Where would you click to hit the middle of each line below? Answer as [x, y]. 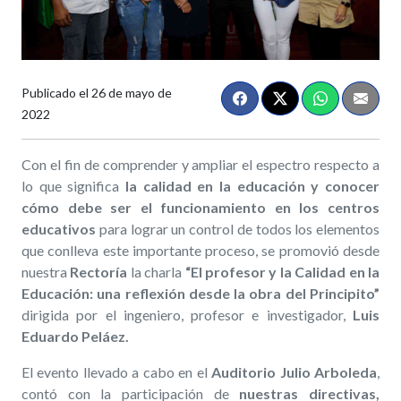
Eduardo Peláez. [75, 336]
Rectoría [99, 271]
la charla [156, 271]
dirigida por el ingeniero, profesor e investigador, [183, 314]
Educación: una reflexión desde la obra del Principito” [200, 293]
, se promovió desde [318, 250]
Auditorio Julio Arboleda [294, 371]
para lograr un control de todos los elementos [238, 228]
